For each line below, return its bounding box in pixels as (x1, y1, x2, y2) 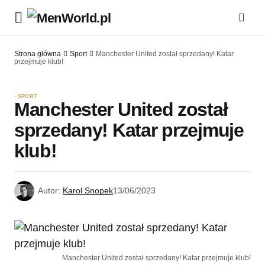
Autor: (38, 186, 60, 196)
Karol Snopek (63, 186, 113, 196)
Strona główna (14, 50, 61, 58)
